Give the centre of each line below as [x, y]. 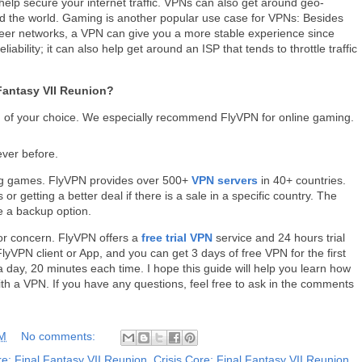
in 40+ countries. [302, 180]
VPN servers [225, 180]
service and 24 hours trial [279, 237]
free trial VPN [177, 237]
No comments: [60, 336]
